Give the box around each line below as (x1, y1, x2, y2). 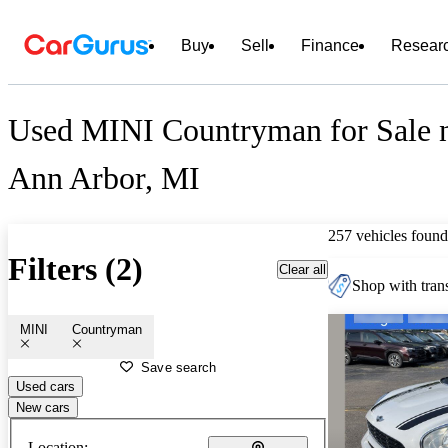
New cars (16, 399, 70, 415)
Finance (301, 37, 359, 54)
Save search (141, 359, 217, 375)
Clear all (279, 261, 326, 277)
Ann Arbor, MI (8, 160, 200, 197)
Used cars (16, 378, 75, 394)
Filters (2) (8, 251, 143, 288)
